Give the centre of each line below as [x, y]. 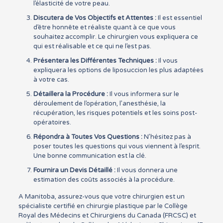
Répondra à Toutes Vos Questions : [88, 137]
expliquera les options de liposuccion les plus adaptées [118, 70]
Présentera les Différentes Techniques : [95, 61]
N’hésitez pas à [167, 137]
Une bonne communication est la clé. [90, 156]
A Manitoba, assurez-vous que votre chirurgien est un [101, 197]
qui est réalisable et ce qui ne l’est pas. [92, 46]
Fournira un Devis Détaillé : [74, 170]
